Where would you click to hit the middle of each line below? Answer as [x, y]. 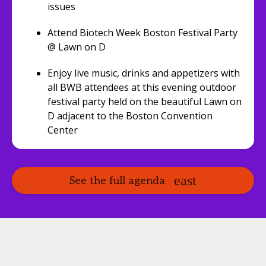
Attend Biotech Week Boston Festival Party [142, 33]
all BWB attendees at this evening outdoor [142, 87]
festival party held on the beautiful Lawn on [145, 102]
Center [63, 130]
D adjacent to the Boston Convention [130, 116]
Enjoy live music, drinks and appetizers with [144, 73]
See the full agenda [117, 180]
